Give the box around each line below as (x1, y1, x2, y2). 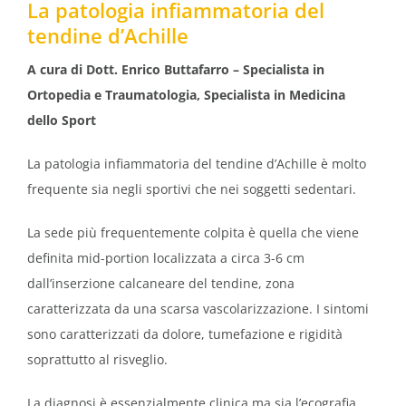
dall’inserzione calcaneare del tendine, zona (27, 274, 295, 292)
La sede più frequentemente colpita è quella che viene (27, 223, 359, 241)
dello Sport (27, 111, 96, 129)
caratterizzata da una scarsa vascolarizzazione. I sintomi (27, 299, 369, 317)
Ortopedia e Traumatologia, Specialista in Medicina (27, 85, 345, 103)
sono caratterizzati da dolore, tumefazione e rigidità (27, 324, 343, 343)
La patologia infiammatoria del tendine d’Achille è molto (27, 154, 366, 172)
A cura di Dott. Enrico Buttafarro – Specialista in (27, 60, 324, 78)
